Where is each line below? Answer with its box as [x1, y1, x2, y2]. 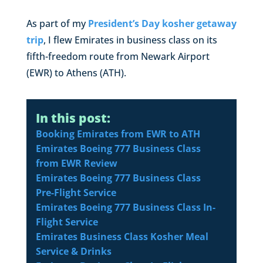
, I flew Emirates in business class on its [43, 33, 217, 46]
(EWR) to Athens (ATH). [26, 66, 126, 79]
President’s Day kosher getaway [87, 16, 237, 30]
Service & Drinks [35, 244, 112, 258]
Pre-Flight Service [35, 186, 116, 199]
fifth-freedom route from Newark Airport [26, 49, 210, 63]
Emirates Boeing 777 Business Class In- [35, 200, 215, 214]
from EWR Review [35, 156, 117, 170]
